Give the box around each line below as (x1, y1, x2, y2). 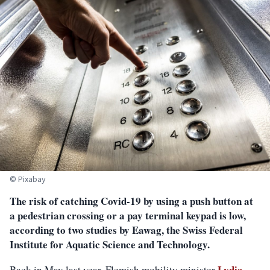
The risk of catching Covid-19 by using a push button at (10, 193, 253, 209)
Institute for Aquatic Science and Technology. (10, 237, 210, 253)
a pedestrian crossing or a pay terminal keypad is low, (10, 208, 246, 224)
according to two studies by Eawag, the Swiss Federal (10, 222, 243, 238)
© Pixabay (10, 174, 46, 185)
